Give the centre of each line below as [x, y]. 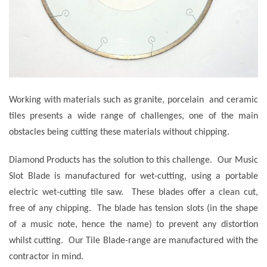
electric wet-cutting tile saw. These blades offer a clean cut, [133, 193]
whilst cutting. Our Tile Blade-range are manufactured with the [133, 241]
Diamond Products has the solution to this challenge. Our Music [133, 161]
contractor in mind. [46, 257]
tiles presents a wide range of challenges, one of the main [133, 116]
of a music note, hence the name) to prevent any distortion [133, 225]
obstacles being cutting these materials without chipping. [119, 132]
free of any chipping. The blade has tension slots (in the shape [133, 209]
